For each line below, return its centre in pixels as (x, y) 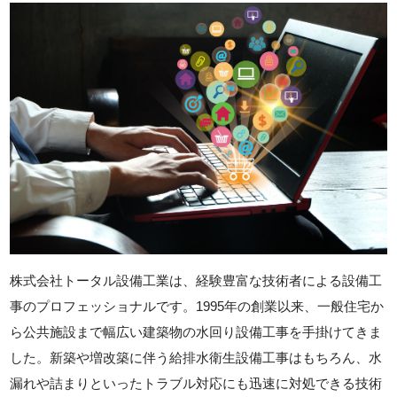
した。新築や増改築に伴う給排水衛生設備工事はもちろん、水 (196, 357)
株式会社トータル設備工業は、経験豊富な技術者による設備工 (196, 280)
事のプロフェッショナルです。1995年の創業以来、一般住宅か (197, 306)
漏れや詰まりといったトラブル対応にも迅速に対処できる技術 (196, 383)
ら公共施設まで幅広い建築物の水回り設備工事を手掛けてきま (196, 331)
